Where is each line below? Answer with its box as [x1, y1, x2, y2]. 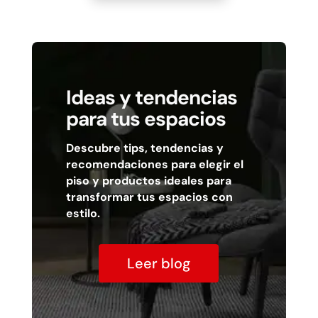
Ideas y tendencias [65, 84, 237, 111]
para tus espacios [65, 105, 226, 132]
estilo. [65, 205, 100, 221]
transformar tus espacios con [65, 189, 233, 204]
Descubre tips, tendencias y [65, 140, 224, 155]
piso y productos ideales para [65, 172, 231, 188]
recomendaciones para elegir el [65, 156, 243, 172]
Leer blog [127, 253, 191, 273]
